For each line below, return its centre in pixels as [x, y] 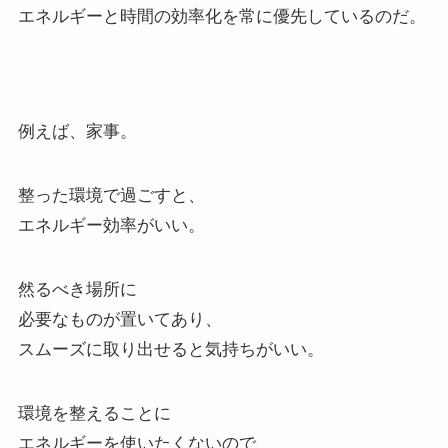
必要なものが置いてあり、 [119, 320]
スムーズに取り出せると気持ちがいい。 [170, 350]
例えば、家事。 [77, 132]
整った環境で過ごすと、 [111, 196]
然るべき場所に [77, 290]
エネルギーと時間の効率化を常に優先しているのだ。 [221, 16]
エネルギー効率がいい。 [111, 226]
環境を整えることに [94, 414]
